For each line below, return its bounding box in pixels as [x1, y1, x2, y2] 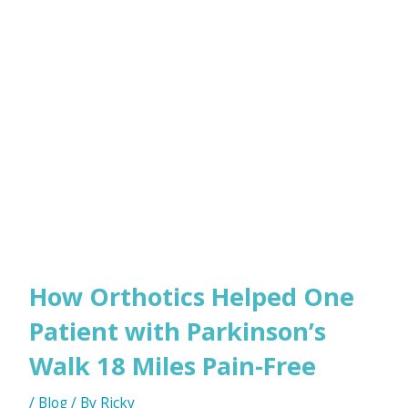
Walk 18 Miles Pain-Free [28, 349, 316, 383]
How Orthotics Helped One [28, 280, 354, 314]
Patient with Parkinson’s [28, 314, 326, 349]
